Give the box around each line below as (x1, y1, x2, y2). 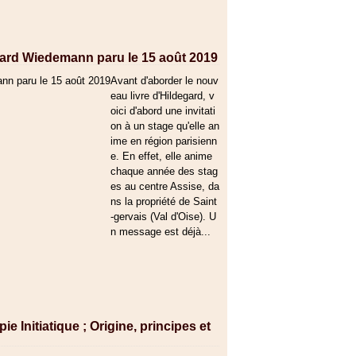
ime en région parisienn (110, 135, 217, 147)
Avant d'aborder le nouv (110, 75, 219, 87)
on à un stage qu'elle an (110, 120, 219, 132)
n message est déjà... (110, 226, 211, 238)
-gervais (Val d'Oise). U (110, 211, 216, 222)
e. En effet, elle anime (110, 150, 212, 162)
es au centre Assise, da (110, 180, 219, 192)
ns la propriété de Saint (110, 195, 217, 207)
